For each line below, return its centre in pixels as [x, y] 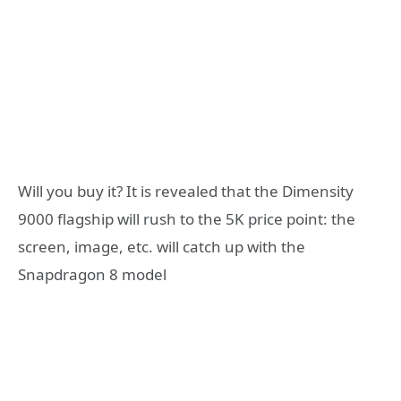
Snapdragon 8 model [92, 274]
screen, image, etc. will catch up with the [162, 246]
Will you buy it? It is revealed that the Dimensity [186, 191]
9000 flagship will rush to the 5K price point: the [187, 218]
